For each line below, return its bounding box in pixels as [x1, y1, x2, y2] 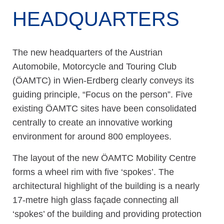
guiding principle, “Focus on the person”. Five [12, 89, 192, 99]
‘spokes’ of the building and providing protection [12, 208, 201, 219]
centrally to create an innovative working [12, 117, 172, 127]
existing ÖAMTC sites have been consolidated [12, 103, 196, 113]
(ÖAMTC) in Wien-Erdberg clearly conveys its [12, 75, 194, 85]
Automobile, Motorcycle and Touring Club [12, 61, 176, 71]
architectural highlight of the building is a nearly [12, 180, 199, 191]
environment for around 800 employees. [12, 131, 171, 141]
